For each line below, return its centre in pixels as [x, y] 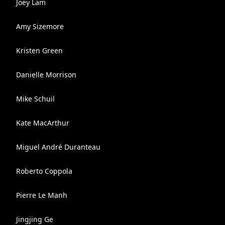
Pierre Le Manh [42, 195]
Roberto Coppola [44, 171]
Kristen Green [39, 50]
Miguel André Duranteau [58, 147]
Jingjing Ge [35, 219]
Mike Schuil [35, 99]
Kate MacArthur [43, 123]
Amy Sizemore [40, 26]
